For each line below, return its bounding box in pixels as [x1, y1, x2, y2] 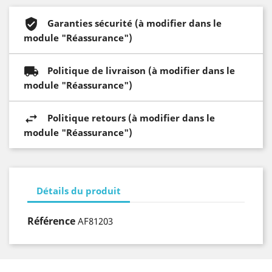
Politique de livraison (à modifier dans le [47, 64, 235, 76]
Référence [27, 214, 75, 228]
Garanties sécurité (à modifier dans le [47, 16, 222, 29]
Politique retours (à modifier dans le [47, 111, 215, 124]
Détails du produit [36, 184, 121, 197]
